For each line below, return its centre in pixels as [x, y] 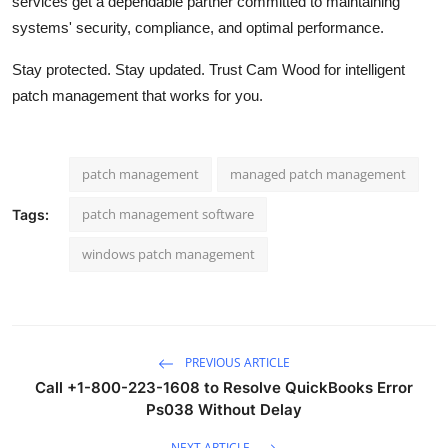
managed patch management [318, 173]
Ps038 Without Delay [224, 409]
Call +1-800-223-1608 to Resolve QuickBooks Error [224, 387]
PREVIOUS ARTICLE [236, 362]
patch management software [168, 213]
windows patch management [168, 253]
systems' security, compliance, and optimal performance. [198, 27]
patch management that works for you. [137, 95]
